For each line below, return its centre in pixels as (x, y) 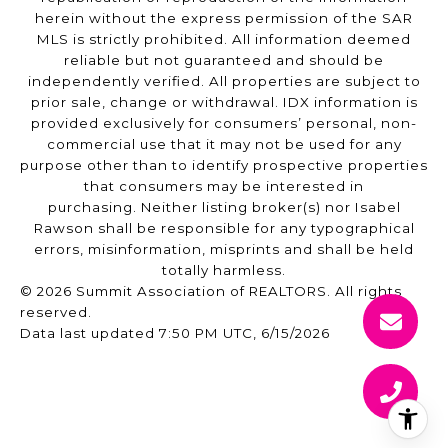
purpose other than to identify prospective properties (224, 165)
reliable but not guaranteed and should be (224, 60)
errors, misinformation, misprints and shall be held (224, 249)
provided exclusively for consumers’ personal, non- (224, 123)
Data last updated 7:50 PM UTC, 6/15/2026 (175, 333)
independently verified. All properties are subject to (224, 81)
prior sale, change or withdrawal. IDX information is (224, 102)
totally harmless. (224, 270)
